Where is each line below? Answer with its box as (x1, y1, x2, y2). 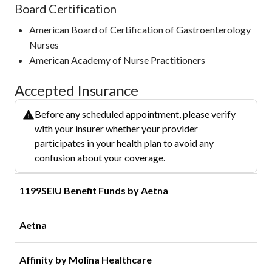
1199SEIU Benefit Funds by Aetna (19, 184, 168, 196)
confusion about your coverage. (35, 151, 165, 163)
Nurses (29, 38, 59, 50)
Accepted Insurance (15, 81, 138, 99)
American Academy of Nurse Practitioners (29, 53, 205, 66)
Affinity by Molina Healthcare (19, 253, 152, 265)
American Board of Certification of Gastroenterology (29, 23, 251, 35)
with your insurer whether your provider (35, 122, 198, 134)
